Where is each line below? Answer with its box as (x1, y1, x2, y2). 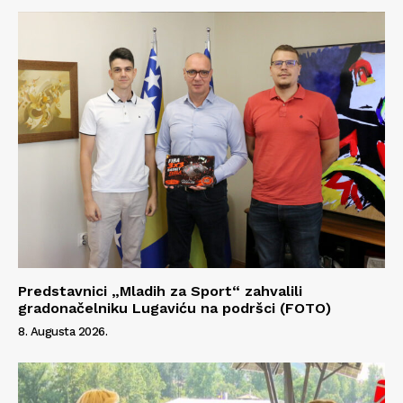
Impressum (27, 237, 97, 254)
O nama (27, 183, 77, 200)
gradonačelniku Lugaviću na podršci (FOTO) (18, 300, 331, 318)
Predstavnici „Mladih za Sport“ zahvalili (18, 282, 302, 300)
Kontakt (27, 210, 78, 227)
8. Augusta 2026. (18, 325, 107, 339)
